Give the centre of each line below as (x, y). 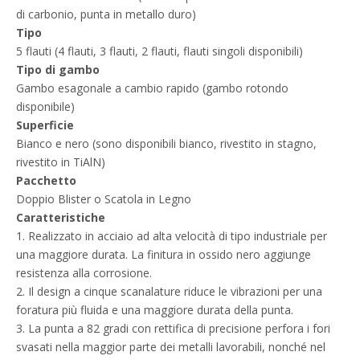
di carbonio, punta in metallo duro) (106, 14)
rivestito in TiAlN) (61, 162)
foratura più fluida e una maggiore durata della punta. (155, 309)
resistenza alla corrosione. (84, 272)
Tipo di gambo (58, 69)
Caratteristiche (61, 217)
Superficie (45, 125)
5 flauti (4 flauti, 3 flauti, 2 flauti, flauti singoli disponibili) (160, 51)
